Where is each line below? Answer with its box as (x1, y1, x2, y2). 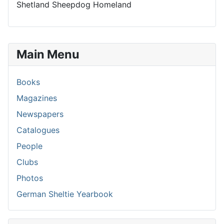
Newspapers (16, 108, 63, 119)
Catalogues (16, 124, 59, 135)
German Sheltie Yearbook (16, 188, 113, 199)
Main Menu (16, 46, 79, 61)
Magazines (16, 92, 57, 103)
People (16, 140, 42, 151)
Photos (16, 172, 43, 183)
